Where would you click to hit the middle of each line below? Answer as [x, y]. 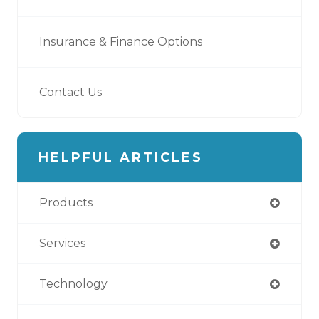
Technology [73, 283]
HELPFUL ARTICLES [121, 157]
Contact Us [70, 92]
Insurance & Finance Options [121, 41]
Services [62, 243]
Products [66, 202]
